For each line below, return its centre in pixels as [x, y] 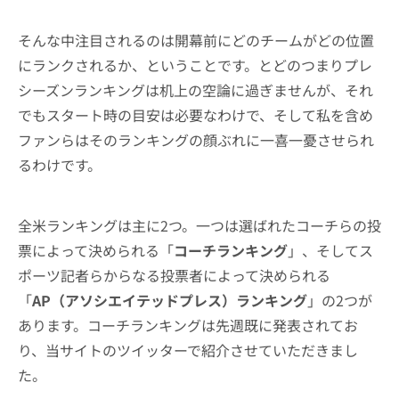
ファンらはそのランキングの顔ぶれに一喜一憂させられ [196, 139]
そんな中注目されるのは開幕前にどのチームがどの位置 [196, 40]
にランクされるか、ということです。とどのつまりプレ [195, 65]
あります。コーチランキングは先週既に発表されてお [188, 325]
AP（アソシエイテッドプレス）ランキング [170, 300]
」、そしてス [330, 250]
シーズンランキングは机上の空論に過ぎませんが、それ [195, 90]
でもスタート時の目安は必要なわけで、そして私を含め [195, 114]
